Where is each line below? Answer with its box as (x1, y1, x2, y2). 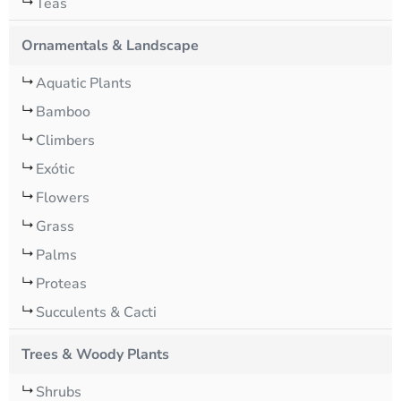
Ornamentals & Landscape (21, 36, 199, 56)
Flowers (36, 188, 90, 209)
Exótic (36, 159, 74, 180)
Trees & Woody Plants (21, 345, 169, 365)
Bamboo (36, 102, 90, 123)
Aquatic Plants (36, 73, 132, 94)
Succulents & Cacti (36, 303, 157, 323)
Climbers (36, 131, 95, 151)
